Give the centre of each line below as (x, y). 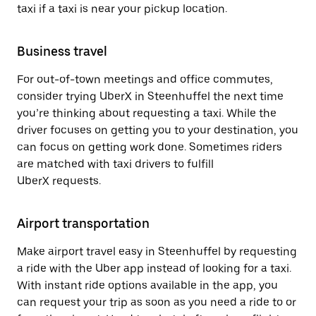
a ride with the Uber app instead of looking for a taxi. (154, 268)
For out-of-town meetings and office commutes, (145, 79)
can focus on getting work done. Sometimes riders (150, 147)
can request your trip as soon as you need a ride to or (157, 302)
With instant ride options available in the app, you (147, 285)
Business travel (62, 51)
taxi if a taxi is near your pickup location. (122, 9)
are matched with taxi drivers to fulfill (115, 164)
